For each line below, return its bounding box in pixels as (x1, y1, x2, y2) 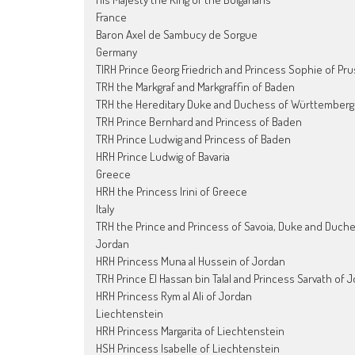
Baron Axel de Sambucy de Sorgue (96, 26, 258, 42)
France (96, 9, 127, 25)
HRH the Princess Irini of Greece (96, 183, 247, 199)
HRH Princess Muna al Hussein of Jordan (96, 253, 285, 269)
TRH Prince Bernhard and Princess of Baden (96, 113, 302, 129)
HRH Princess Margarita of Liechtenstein (96, 323, 284, 338)
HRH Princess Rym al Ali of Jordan (96, 288, 252, 303)
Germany (96, 44, 137, 59)
